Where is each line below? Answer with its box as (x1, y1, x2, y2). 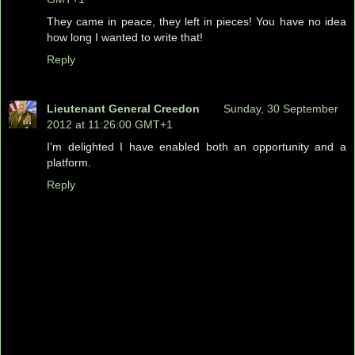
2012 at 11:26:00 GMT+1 (47, 118, 173, 131)
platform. (47, 156, 91, 169)
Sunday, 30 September (223, 102, 338, 115)
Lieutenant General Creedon (47, 102, 200, 115)
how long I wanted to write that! (47, 31, 203, 44)
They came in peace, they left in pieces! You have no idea (47, 15, 346, 29)
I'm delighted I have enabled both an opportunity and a (47, 140, 346, 153)
